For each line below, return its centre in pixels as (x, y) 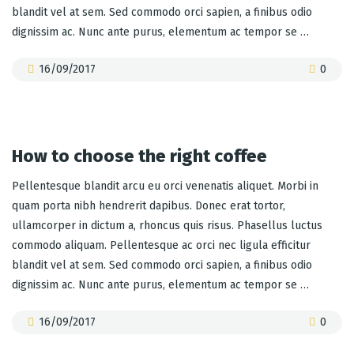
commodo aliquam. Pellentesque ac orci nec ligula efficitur (161, 245)
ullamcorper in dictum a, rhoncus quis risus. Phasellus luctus (167, 225)
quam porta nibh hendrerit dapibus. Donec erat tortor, (149, 205)
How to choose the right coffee (139, 156)
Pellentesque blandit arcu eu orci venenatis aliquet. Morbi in (165, 186)
